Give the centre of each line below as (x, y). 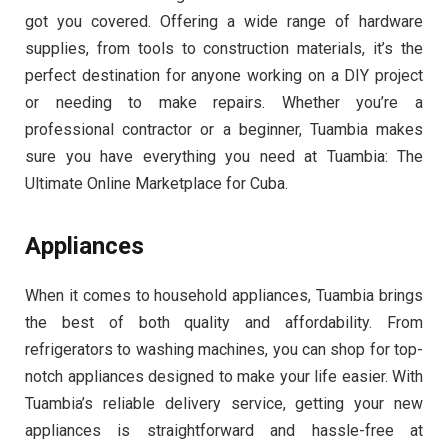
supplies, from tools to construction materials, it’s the (224, 48)
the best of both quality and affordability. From (224, 322)
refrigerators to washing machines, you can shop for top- (224, 349)
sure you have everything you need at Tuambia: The (224, 156)
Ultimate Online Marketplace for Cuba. (156, 183)
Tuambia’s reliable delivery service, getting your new (224, 403)
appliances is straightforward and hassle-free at (224, 430)
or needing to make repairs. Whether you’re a (224, 102)
